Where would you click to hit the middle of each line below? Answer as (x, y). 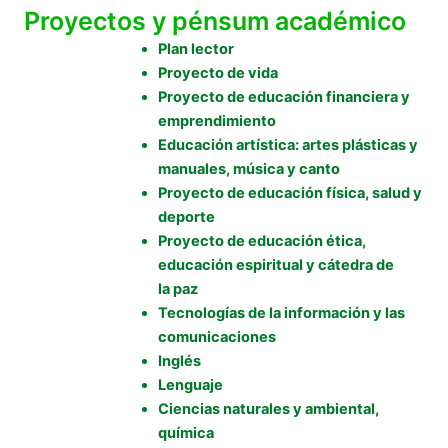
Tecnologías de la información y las (281, 313)
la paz (177, 289)
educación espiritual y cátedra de (275, 265)
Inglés (179, 361)
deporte (186, 217)
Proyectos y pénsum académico (215, 21)
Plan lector (195, 49)
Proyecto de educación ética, (261, 241)
